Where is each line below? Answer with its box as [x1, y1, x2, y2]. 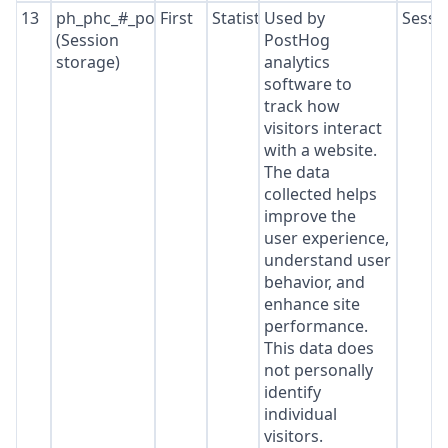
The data [263, 161, 330, 183]
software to [263, 73, 352, 95]
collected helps [263, 183, 377, 205]
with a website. [263, 139, 377, 161]
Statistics [211, 7, 280, 29]
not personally [263, 359, 373, 381]
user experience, [263, 227, 389, 249]
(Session [55, 29, 119, 51]
